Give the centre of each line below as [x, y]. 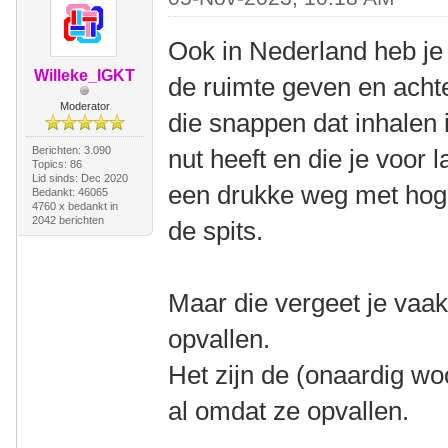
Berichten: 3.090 [71, 150]
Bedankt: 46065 [69, 192]
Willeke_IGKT [85, 75]
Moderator [84, 106]
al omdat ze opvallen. [289, 411]
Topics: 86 [56, 164]
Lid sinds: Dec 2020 [79, 178]
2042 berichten [67, 220]
